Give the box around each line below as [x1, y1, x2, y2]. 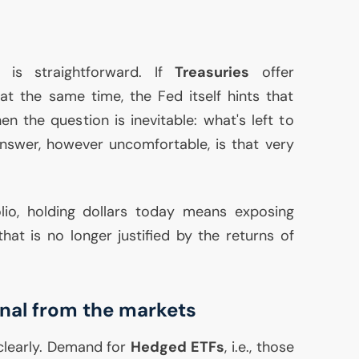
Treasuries [175, 63, 250, 83]
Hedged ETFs [131, 337, 224, 357]
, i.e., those [224, 337, 294, 357]
